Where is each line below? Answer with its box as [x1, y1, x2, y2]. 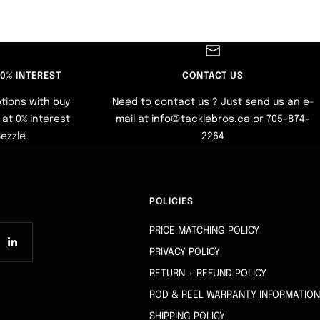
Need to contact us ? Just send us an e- [111, 97, 314, 108]
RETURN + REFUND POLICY [149, 269, 266, 279]
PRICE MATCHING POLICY [149, 226, 259, 236]
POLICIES [149, 197, 194, 207]
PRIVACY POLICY [149, 247, 220, 258]
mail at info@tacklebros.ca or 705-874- [116, 114, 310, 125]
